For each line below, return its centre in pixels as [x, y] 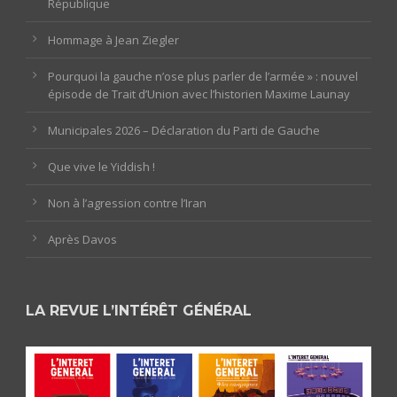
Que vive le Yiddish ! [101, 166]
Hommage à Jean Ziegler [113, 39]
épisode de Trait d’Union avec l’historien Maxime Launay [199, 93]
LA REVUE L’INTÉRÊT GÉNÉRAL [139, 310]
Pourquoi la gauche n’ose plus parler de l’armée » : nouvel [203, 76]
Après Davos [82, 239]
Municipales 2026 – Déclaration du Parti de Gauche [184, 130]
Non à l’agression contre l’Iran [127, 202]
